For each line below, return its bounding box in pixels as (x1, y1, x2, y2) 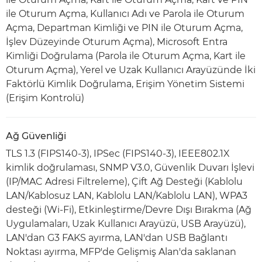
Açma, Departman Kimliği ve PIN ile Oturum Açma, (6, 22, 243, 33)
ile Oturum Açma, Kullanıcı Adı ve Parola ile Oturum (6, 8, 244, 19)
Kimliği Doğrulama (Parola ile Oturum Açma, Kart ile (6, 50, 246, 61)
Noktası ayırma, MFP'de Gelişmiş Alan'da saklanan (6, 246, 236, 257)
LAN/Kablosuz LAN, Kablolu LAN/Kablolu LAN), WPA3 (6, 190, 247, 201)
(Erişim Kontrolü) (6, 92, 84, 104)
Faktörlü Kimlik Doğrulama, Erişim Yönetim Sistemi (6, 78, 244, 89)
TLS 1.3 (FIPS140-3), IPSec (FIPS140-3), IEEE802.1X (6, 148, 230, 159)
